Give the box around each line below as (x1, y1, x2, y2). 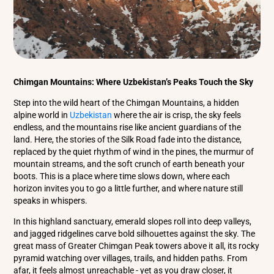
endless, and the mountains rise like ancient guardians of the (13, 122, 242, 133)
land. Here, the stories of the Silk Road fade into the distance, (13, 135, 242, 145)
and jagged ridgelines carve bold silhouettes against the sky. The (13, 228, 256, 239)
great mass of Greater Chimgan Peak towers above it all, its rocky (13, 240, 260, 251)
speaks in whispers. (13, 196, 88, 206)
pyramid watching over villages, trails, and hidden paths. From (13, 253, 248, 263)
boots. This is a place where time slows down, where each (13, 171, 231, 182)
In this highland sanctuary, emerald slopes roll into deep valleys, (13, 216, 252, 226)
